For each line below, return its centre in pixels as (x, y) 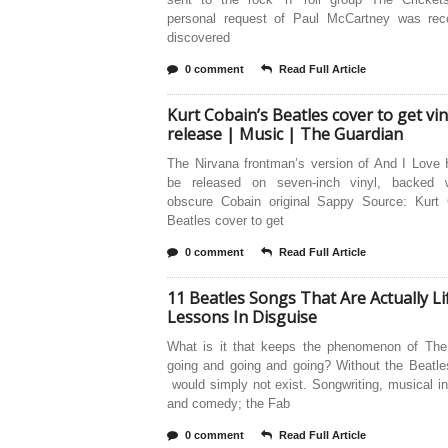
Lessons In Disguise (242, 317)
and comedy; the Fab (228, 403)
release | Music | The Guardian (285, 134)
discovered (198, 37)
